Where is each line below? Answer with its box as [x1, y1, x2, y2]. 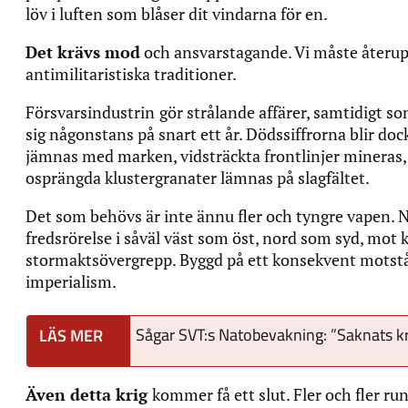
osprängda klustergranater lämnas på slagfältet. [25, 166, 370, 189]
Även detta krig [25, 382, 152, 405]
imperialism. [25, 270, 117, 292]
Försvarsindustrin [25, 100, 155, 123]
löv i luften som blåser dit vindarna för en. [25, 2, 331, 25]
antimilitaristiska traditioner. [25, 62, 237, 85]
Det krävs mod [25, 40, 140, 63]
